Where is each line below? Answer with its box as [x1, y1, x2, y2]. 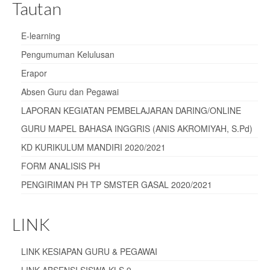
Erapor [21, 66, 47, 79]
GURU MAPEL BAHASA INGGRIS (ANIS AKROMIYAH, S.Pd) [21, 122, 253, 134]
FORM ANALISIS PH [21, 159, 100, 172]
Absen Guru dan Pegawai [21, 85, 119, 98]
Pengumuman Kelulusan [21, 48, 115, 60]
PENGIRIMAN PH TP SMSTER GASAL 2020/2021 [21, 178, 212, 190]
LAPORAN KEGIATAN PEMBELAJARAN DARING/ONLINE [21, 104, 241, 116]
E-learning [21, 29, 60, 42]
